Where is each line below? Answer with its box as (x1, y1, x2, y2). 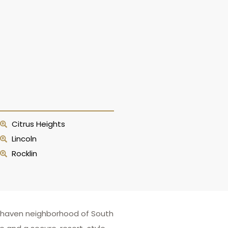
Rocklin (11, 148, 37, 159)
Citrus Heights (11, 119, 65, 129)
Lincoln (11, 133, 37, 144)
